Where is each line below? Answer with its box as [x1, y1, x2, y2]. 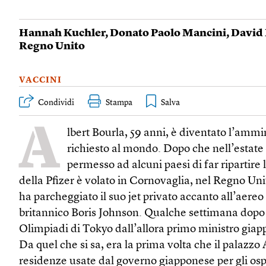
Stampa [106, 98, 132, 107]
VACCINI [19, 75, 62, 84]
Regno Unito [19, 40, 85, 52]
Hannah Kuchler [19, 27, 105, 39]
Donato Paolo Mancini [110, 27, 226, 39]
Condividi [38, 98, 74, 107]
